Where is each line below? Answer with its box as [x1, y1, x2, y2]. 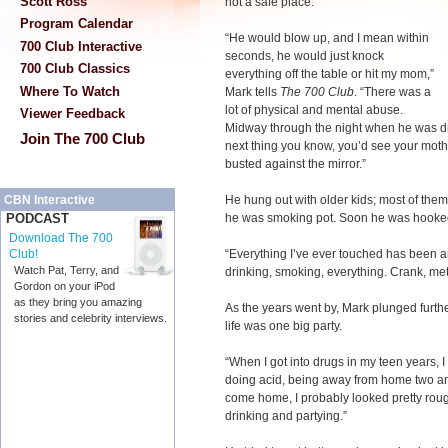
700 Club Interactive [20, 38, 142, 54]
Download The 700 [9, 231, 113, 246]
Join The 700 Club [20, 130, 145, 147]
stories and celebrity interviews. [14, 312, 167, 325]
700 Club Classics [20, 61, 130, 77]
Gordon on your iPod [14, 280, 115, 293]
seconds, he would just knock [225, 49, 384, 63]
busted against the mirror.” [225, 157, 366, 171]
